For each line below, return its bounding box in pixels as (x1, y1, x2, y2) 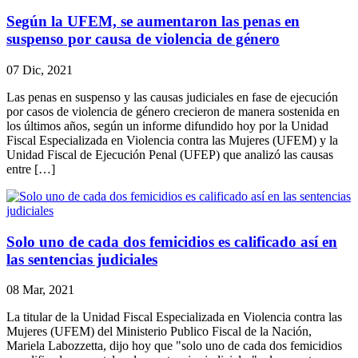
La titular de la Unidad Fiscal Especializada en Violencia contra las (6, 310, 342, 324)
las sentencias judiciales (6, 250, 157, 268)
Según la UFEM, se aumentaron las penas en (6, 13, 300, 30)
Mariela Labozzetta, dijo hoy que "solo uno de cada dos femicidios (6, 339, 342, 353)
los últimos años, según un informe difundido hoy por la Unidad (6, 119, 328, 133)
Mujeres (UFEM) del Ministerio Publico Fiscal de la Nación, (6, 324, 312, 339)
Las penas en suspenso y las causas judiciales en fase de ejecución (6, 90, 338, 104)
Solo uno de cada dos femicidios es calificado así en (6, 233, 337, 250)
